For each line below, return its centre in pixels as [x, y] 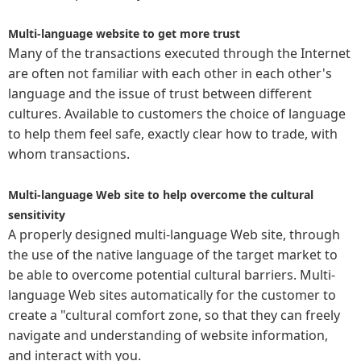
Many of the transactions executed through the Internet [179, 53]
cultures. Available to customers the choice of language [177, 114]
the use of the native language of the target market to [173, 255]
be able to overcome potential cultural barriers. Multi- [172, 275]
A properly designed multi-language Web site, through [174, 234]
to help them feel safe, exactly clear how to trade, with [173, 134]
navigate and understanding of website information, [168, 335]
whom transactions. [69, 154]
